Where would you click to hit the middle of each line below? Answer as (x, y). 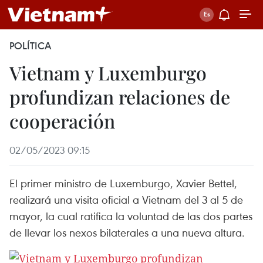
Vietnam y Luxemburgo (108, 73)
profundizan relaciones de (120, 97)
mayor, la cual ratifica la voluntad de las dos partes (131, 216)
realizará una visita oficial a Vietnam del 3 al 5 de (126, 199)
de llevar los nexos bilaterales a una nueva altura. (127, 232)
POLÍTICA (30, 46)
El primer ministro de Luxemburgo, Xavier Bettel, (123, 183)
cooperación (62, 121)
